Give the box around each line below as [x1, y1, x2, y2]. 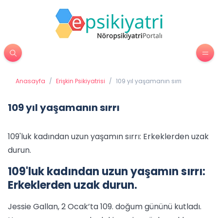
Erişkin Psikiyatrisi [56, 77, 105, 85]
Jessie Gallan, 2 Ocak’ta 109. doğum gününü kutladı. [8, 201, 201, 212]
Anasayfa [16, 77, 45, 85]
